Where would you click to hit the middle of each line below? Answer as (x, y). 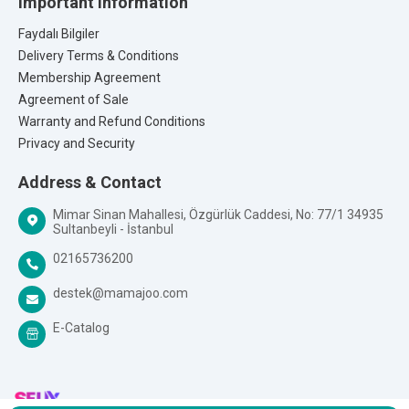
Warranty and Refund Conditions (112, 122)
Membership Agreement (89, 78)
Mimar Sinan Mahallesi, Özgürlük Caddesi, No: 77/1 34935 (218, 214)
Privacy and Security (77, 144)
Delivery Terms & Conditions (99, 56)
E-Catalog (81, 327)
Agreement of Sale (73, 100)
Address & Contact (90, 183)
